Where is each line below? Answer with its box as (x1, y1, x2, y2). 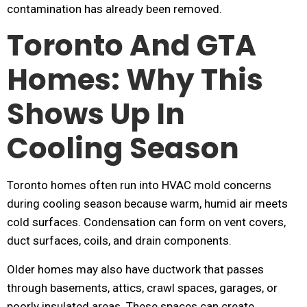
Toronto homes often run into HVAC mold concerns (7, 178, 271, 192)
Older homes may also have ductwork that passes (7, 262, 264, 276)
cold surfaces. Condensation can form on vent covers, (7, 215, 286, 229)
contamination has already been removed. (7, 2, 222, 16)
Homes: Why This (7, 60, 263, 100)
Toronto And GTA (7, 25, 256, 66)
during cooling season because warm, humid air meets (7, 197, 288, 210)
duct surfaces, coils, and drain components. (7, 234, 232, 247)
